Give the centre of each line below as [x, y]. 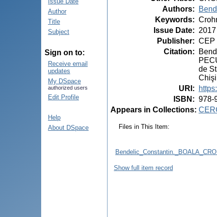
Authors [177, 9]
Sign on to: [65, 53]
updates [59, 71]
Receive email [68, 64]
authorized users [68, 88]
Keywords [174, 19]
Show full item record [143, 168]
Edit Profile [63, 97]
